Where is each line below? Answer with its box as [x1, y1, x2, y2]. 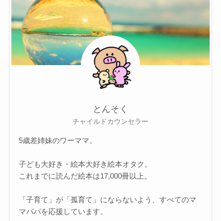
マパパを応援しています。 [19, 207, 108, 216]
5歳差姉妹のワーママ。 [19, 136, 97, 145]
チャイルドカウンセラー [73, 117, 148, 126]
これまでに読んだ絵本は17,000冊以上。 [19, 171, 152, 180]
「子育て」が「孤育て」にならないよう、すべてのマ [19, 195, 197, 204]
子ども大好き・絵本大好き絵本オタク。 [19, 159, 152, 168]
